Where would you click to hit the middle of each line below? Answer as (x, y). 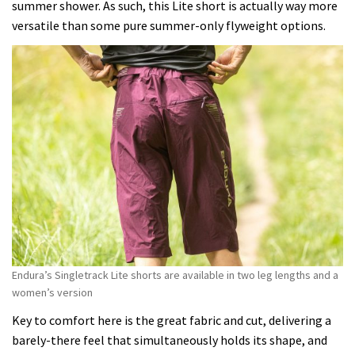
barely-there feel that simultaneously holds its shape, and (170, 340)
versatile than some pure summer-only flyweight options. (169, 25)
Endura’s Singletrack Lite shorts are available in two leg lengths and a (175, 275)
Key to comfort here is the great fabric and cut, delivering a (172, 321)
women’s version (52, 292)
